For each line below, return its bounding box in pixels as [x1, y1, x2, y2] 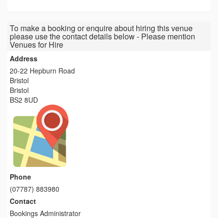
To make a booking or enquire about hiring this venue [10, 22, 193, 34]
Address [10, 54, 37, 63]
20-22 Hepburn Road [10, 66, 75, 75]
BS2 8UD [10, 95, 38, 105]
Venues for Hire [10, 39, 63, 50]
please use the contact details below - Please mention [10, 31, 195, 42]
